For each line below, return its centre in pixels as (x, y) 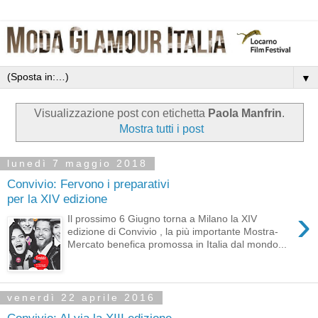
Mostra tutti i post (161, 129)
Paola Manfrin (245, 114)
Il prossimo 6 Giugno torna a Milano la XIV (163, 219)
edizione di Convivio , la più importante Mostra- (173, 232)
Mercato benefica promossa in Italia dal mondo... (177, 245)
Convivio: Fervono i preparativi (88, 183)
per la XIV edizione (57, 198)
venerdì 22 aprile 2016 (81, 298)
